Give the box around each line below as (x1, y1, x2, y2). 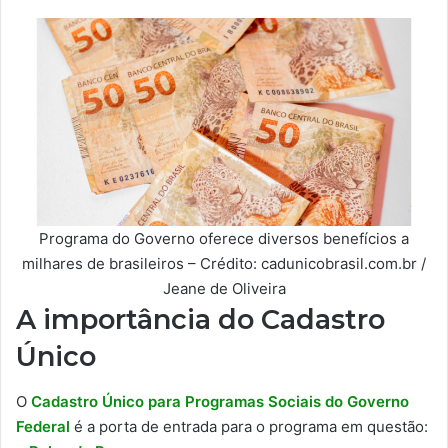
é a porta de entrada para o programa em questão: (74, 416, 428, 436)
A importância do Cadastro (16, 303, 385, 336)
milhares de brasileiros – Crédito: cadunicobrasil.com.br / (22, 254, 426, 273)
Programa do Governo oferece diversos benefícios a (39, 229, 409, 248)
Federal (16, 416, 70, 436)
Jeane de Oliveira (162, 279, 286, 298)
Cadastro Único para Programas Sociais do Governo (31, 391, 409, 411)
